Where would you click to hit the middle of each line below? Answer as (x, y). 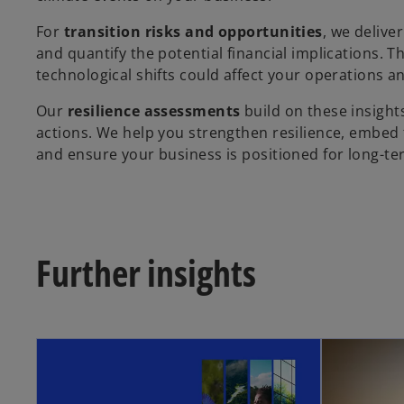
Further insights (146, 272)
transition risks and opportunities (193, 31)
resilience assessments (154, 110)
